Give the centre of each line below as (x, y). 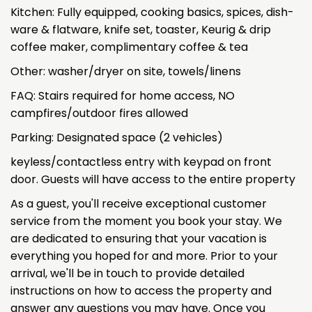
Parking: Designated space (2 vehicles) (117, 137)
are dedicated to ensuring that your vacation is (139, 238)
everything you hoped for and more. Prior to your (144, 256)
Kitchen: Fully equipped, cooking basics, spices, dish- (152, 12)
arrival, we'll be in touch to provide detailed (127, 273)
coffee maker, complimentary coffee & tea (129, 47)
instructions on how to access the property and (141, 290)
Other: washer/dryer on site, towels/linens (126, 71)
